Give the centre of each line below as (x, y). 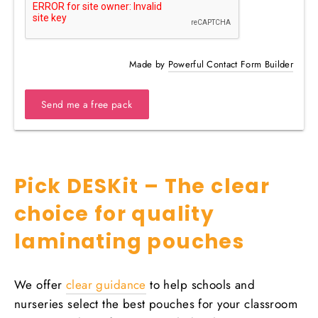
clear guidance (106, 285)
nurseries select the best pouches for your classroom (156, 304)
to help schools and (201, 285)
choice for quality (115, 214)
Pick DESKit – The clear (142, 187)
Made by (148, 65)
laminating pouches (130, 242)
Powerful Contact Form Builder (230, 65)
